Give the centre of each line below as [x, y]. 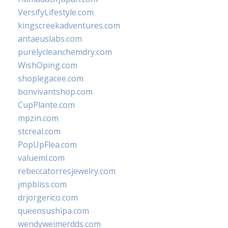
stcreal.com [39, 131]
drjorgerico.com [48, 197]
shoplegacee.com [51, 78]
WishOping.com [48, 65]
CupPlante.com [46, 105]
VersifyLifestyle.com [56, 12]
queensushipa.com [53, 211]
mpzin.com [38, 118]
